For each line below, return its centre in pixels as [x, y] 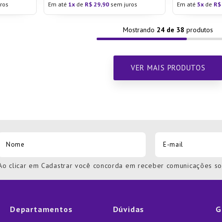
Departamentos [41, 209]
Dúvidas [129, 209]
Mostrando [140, 29]
